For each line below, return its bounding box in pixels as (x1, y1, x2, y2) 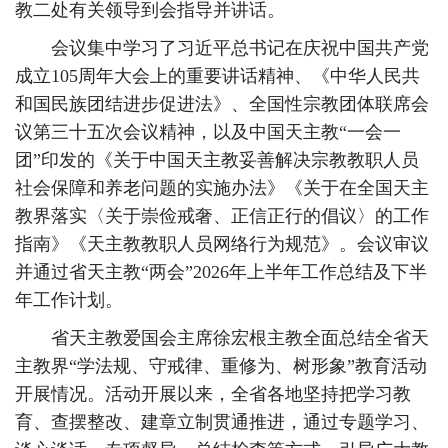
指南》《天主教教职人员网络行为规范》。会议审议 (15, 234, 429, 254)
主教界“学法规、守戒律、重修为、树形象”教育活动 (15, 356, 427, 376)
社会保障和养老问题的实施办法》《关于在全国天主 (15, 178, 429, 198)
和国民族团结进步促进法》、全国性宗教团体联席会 (15, 94, 429, 114)
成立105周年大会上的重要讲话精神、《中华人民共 (15, 66, 420, 86)
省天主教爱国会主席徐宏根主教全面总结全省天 (15, 328, 429, 348)
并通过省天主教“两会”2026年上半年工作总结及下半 (15, 262, 427, 282)
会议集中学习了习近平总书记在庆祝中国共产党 (15, 38, 429, 58)
